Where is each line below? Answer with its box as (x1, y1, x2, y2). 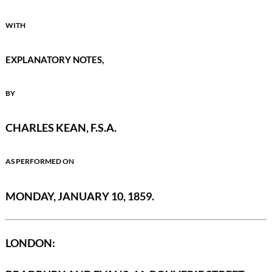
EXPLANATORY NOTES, (5, 54, 104, 66)
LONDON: (5, 236, 55, 250)
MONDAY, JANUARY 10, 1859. (5, 189, 154, 203)
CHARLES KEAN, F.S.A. (5, 121, 117, 135)
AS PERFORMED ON (5, 157, 74, 166)
